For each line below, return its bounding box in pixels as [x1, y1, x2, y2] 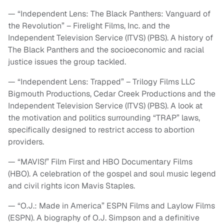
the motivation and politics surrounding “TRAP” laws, [8, 112, 200, 123]
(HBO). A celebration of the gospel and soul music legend [8, 168, 216, 179]
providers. [8, 136, 44, 147]
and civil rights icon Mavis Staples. [8, 180, 135, 191]
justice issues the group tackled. [8, 56, 126, 67]
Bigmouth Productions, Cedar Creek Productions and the [8, 88, 215, 99]
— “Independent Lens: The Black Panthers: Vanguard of [8, 8, 210, 19]
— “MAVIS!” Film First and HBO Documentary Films [8, 156, 192, 167]
